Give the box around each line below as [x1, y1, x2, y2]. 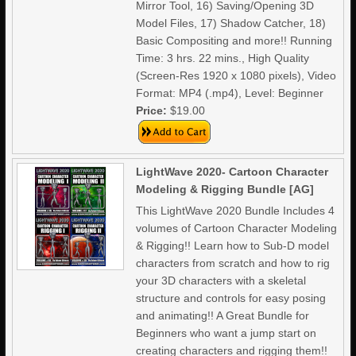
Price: [136, 104, 171, 117]
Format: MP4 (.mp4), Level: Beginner [136, 87, 324, 99]
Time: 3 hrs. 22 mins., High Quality [136, 52, 310, 64]
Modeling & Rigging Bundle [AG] [136, 183, 315, 195]
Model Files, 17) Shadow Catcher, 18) [136, 17, 327, 29]
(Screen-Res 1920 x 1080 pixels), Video [136, 69, 337, 82]
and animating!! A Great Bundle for [136, 309, 310, 322]
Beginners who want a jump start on [136, 327, 317, 339]
